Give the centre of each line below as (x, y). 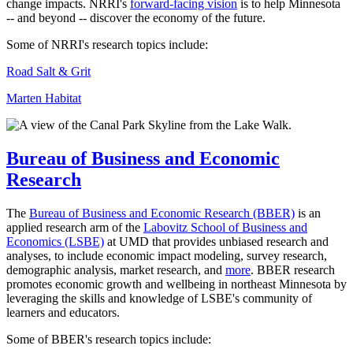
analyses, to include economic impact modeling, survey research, (167, 255)
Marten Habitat (44, 98)
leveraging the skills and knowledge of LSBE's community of (159, 298)
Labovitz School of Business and (225, 227)
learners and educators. (63, 312)
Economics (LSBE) (55, 241)
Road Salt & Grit (48, 71)
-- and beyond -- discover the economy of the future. (136, 17)
